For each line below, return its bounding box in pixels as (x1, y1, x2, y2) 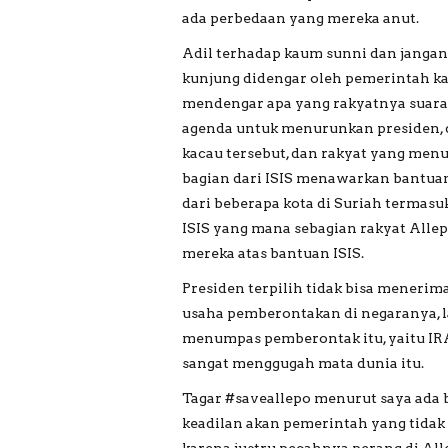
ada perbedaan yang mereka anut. (182, 9, 419, 26)
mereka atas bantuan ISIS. (182, 244, 364, 261)
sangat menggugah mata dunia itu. (182, 354, 424, 371)
